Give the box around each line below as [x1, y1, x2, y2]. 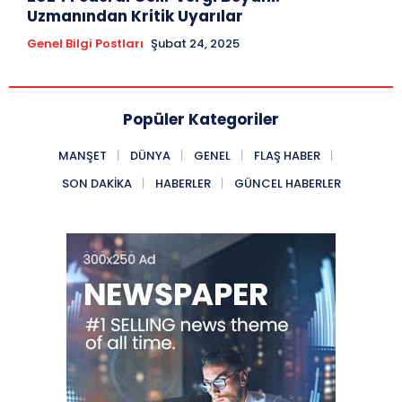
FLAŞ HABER [254, 147, 320, 165]
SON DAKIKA [61, 175, 132, 193]
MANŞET [58, 147, 107, 165]
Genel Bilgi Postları [27, 35, 144, 53]
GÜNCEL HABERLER [233, 175, 341, 193]
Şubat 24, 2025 [151, 35, 240, 53]
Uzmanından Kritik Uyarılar [27, 5, 243, 28]
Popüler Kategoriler [123, 109, 279, 131]
